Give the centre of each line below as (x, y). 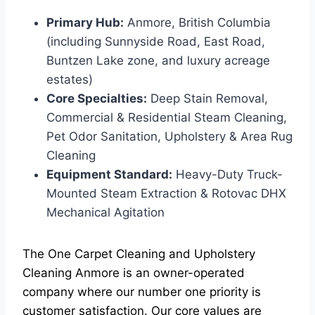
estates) (70, 79)
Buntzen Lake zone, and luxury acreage (158, 60)
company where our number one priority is (142, 292)
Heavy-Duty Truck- (227, 174)
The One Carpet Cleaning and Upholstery (139, 254)
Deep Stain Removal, (207, 98)
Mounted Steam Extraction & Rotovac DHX (166, 193)
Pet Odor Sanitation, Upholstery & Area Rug (169, 136)
